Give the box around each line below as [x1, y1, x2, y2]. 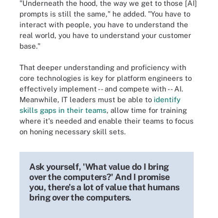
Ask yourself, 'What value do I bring [29, 162, 169, 172]
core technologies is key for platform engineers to [19, 74, 192, 83]
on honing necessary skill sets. [19, 127, 126, 136]
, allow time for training [107, 106, 187, 115]
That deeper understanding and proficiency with [19, 63, 186, 72]
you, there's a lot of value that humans [29, 182, 180, 193]
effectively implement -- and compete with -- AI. [19, 85, 183, 93]
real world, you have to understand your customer [19, 31, 191, 39]
